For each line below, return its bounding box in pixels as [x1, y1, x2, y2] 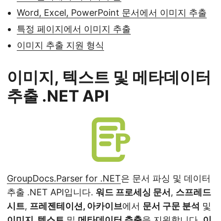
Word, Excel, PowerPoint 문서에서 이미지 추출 [17, 7, 207, 18]
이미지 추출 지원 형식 [17, 40, 104, 51]
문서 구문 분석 [143, 201, 200, 212]
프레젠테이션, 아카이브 [30, 201, 122, 212]
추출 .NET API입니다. [7, 187, 96, 198]
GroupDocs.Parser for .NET [7, 173, 121, 184]
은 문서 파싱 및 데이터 [121, 173, 211, 184]
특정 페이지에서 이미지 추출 [17, 24, 131, 35]
